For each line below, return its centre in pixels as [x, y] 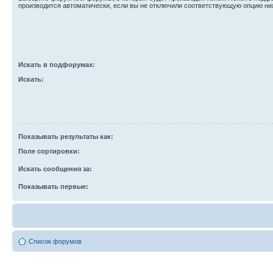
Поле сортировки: [49, 151]
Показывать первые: [53, 186]
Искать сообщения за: [55, 168]
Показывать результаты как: [66, 136]
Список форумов [55, 241]
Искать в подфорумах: [57, 64]
